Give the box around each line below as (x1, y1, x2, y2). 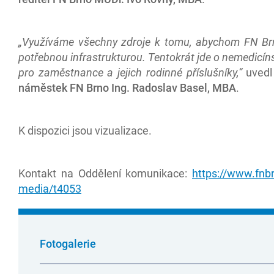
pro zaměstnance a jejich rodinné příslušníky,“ (18, 65, 246, 79)
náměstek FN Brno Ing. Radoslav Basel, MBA (18, 81, 236, 94)
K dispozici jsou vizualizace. (18, 124, 152, 137)
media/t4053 (18, 182, 81, 195)
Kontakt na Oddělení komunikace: (18, 166, 192, 180)
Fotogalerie (40, 237, 96, 250)
